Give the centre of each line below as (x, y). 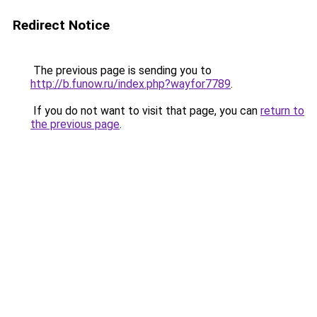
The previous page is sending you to (121, 70)
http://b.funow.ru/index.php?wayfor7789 (131, 84)
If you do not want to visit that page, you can (145, 111)
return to (282, 111)
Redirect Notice (61, 25)
